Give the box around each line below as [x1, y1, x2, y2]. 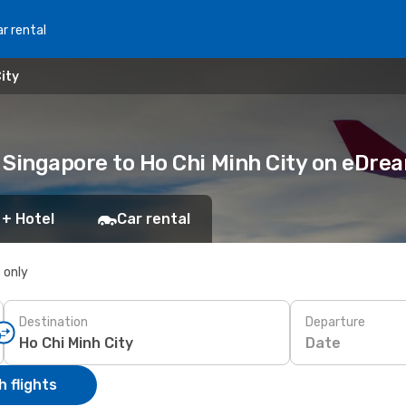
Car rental [117, 210, 190, 227]
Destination [19, 314, 88, 330]
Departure [305, 314, 365, 330]
